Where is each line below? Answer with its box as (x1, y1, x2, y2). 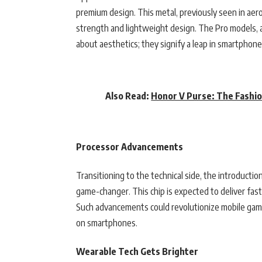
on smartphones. (76, 217, 137, 229)
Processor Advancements (76, 141, 183, 153)
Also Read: (105, 90, 151, 102)
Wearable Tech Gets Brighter (76, 246, 198, 258)
